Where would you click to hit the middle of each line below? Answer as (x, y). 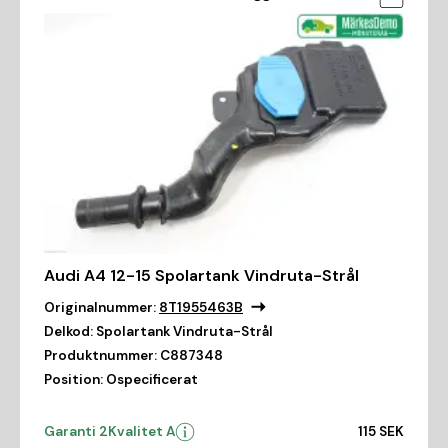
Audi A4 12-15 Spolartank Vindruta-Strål (201, 275)
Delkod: (68, 331)
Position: (73, 379)
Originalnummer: (100, 307)
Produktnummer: (100, 355)
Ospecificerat (152, 379)
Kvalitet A (141, 431)
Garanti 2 (76, 431)
